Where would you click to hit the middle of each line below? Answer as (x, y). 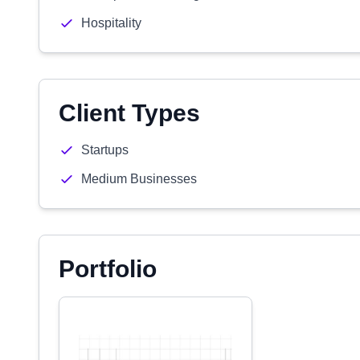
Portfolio (108, 269)
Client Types (129, 113)
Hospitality (111, 23)
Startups (105, 150)
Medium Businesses (139, 179)
